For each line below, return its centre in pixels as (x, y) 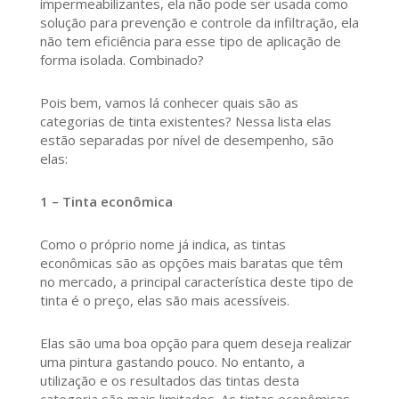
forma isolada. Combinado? (122, 60)
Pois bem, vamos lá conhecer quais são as (169, 103)
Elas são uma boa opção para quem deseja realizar (195, 343)
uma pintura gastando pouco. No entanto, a (172, 362)
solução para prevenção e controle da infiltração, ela (199, 23)
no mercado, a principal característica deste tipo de (196, 282)
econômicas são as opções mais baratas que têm (191, 263)
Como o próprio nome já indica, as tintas (163, 244)
